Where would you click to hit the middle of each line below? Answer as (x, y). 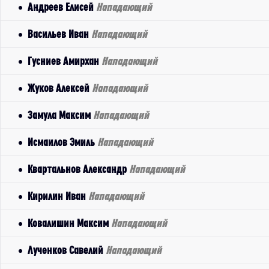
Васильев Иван (59, 34)
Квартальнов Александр (78, 169)
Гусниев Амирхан (65, 61)
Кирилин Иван (58, 196)
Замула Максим (60, 115)
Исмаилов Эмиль (62, 142)
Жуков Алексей (60, 88)
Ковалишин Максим (69, 223)
